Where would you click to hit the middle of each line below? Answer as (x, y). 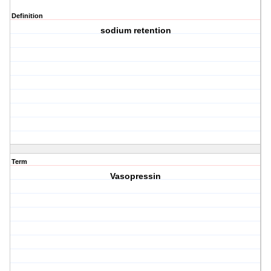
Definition (27, 16)
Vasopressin (136, 176)
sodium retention (135, 31)
